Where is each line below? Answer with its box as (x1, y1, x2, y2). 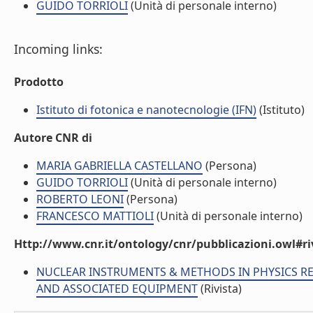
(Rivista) (198, 281, 242, 296)
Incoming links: (14, 41, 103, 57)
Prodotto (14, 74, 64, 89)
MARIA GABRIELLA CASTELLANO (36, 158, 203, 173)
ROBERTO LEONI (36, 191, 124, 207)
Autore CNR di (14, 130, 92, 145)
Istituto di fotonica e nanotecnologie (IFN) (36, 102, 256, 117)
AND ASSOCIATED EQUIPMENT (36, 281, 198, 296)
